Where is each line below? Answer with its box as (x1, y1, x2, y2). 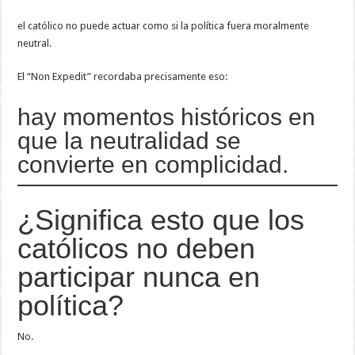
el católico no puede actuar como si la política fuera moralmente (17, 19, 310, 32)
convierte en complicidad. (17, 151, 289, 177)
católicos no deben (17, 231, 256, 265)
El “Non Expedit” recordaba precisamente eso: (17, 70, 228, 82)
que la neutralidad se (17, 127, 242, 154)
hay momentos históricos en (17, 103, 316, 130)
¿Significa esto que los (17, 203, 305, 236)
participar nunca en (17, 260, 261, 293)
